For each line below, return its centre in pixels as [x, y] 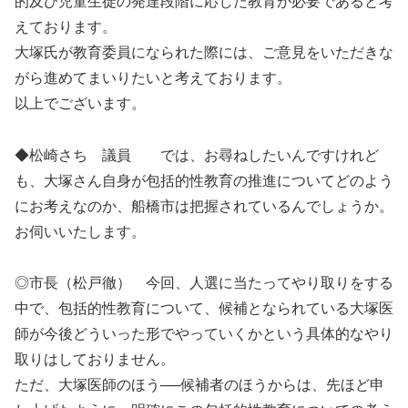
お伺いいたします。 [80, 231]
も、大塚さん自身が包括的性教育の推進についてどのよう [204, 180]
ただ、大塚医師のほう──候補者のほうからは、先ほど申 [199, 385]
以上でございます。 [80, 103]
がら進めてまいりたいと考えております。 [153, 77]
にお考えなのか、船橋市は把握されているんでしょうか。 [204, 206]
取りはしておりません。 [95, 360]
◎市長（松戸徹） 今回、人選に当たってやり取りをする [204, 283]
